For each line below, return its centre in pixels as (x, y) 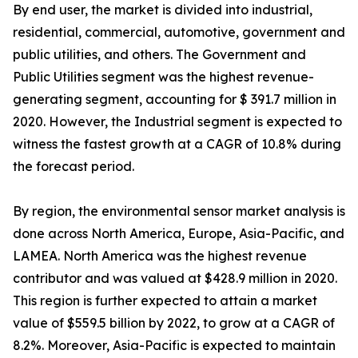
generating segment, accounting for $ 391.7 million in (175, 99)
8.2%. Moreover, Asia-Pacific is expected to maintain (174, 346)
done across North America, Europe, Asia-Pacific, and (179, 234)
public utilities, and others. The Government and (159, 55)
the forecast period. (74, 167)
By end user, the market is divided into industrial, (163, 10)
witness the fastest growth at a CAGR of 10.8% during (177, 144)
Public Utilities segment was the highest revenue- (163, 77)
